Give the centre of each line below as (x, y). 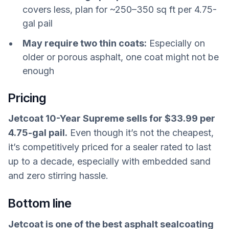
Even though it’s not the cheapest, (141, 133)
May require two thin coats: (85, 43)
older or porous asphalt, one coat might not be (121, 57)
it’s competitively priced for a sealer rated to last (110, 147)
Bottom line (40, 203)
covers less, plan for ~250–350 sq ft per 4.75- (120, 9)
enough (38, 71)
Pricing (27, 98)
